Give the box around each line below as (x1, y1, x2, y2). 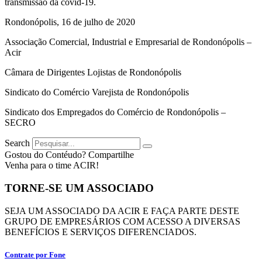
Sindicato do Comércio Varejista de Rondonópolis (5, 87, 189, 98)
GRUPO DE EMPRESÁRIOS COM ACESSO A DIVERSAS (5, 216, 240, 226)
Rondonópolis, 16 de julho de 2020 (5, 17, 135, 27)
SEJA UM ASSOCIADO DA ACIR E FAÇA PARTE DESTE (5, 205, 239, 216)
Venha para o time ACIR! (5, 160, 99, 171)
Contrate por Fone (5, 250, 65, 259)
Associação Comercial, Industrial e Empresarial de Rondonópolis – (5, 37, 251, 47)
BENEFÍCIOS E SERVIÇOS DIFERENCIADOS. (5, 226, 196, 237)
